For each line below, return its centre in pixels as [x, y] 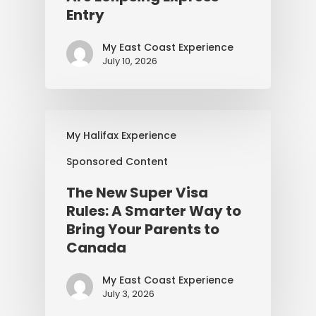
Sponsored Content [117, 162]
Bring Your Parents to [143, 229]
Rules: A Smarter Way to [154, 211]
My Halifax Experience [121, 135]
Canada [96, 248]
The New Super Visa [137, 193]
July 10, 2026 [130, 61]
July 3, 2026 [128, 294]
